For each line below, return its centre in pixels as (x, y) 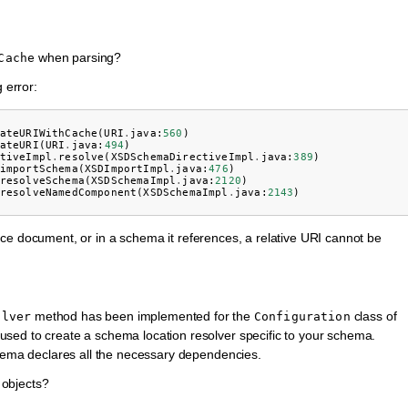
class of (373, 316)
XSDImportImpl (127, 168)
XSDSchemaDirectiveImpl (183, 157)
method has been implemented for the (143, 316)
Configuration (302, 316)
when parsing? (78, 57)
